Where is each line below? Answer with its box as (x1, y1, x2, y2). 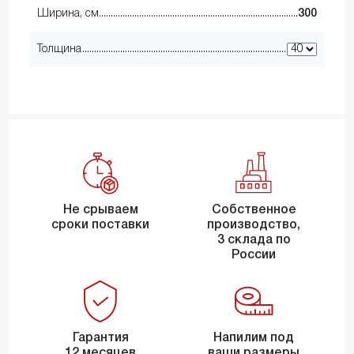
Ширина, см (37, 8, 99, 19)
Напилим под (213, 332, 294, 344)
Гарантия (72, 332, 129, 344)
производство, (207, 219, 300, 231)
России (232, 249, 276, 261)
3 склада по (217, 234, 291, 246)
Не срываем (62, 204, 138, 216)
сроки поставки (51, 219, 149, 231)
